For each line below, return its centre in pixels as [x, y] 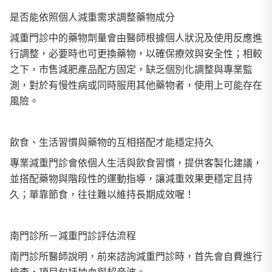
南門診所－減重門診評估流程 [73, 236]
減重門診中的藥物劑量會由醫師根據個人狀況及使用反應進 [136, 38]
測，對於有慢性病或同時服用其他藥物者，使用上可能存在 [136, 85]
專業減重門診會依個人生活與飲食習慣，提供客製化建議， [136, 163]
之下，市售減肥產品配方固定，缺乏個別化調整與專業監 [131, 69]
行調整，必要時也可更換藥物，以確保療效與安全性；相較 [136, 53]
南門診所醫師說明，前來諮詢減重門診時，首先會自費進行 [136, 256]
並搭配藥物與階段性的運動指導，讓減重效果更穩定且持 [131, 178]
